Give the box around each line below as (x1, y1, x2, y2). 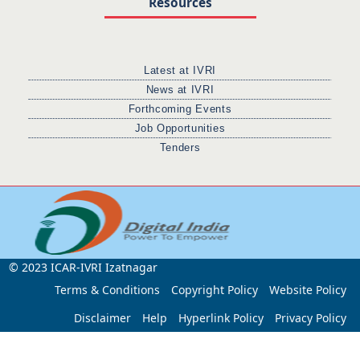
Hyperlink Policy (178, 310, 264, 326)
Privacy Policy (274, 310, 346, 326)
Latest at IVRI (144, 65, 216, 77)
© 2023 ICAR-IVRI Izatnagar (8, 260, 157, 276)
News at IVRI (145, 84, 215, 96)
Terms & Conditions (54, 282, 160, 298)
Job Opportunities (134, 123, 226, 135)
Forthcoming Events (128, 104, 232, 116)
